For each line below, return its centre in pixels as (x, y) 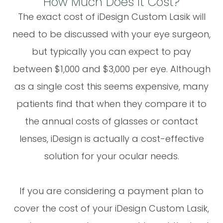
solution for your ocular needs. (111, 156)
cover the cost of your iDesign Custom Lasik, (111, 208)
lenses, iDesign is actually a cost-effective (111, 138)
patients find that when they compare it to (111, 104)
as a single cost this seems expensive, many (111, 86)
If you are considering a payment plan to (111, 191)
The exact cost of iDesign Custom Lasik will (111, 16)
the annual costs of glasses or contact (111, 121)
